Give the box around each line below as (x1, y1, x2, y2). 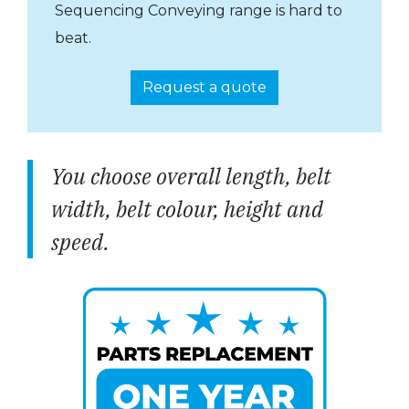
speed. (51, 227, 110, 257)
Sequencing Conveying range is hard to (55, 2, 342, 19)
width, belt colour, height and (51, 194, 323, 224)
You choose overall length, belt (51, 162, 331, 191)
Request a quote (142, 79, 267, 96)
